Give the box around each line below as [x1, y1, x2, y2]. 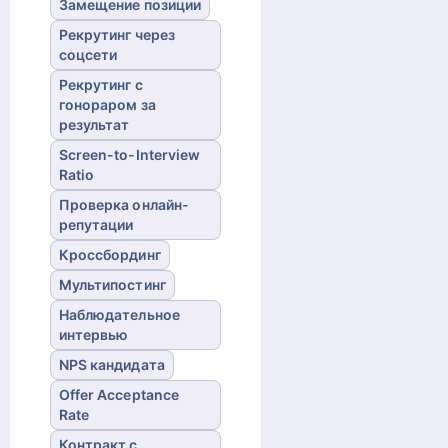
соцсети [58, 45, 118, 63]
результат [58, 115, 130, 133]
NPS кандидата [58, 355, 165, 373]
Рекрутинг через [58, 25, 176, 43]
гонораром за [58, 95, 156, 113]
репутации [58, 215, 134, 233]
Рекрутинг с [58, 75, 143, 93]
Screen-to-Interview [58, 145, 201, 163]
